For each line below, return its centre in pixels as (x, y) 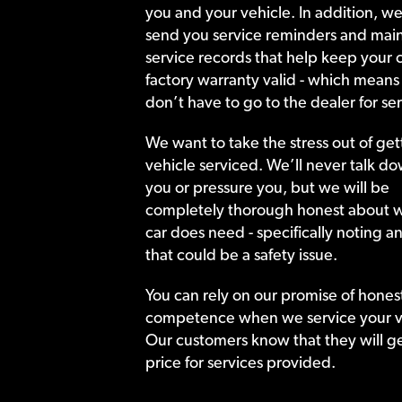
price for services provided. (240, 362)
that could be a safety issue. (241, 254)
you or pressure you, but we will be (267, 187)
